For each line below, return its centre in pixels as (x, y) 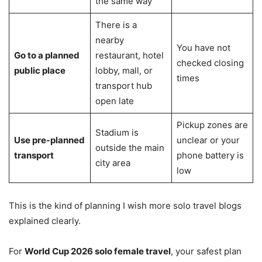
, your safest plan (206, 251)
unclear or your (208, 140)
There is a (116, 25)
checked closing (210, 63)
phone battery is (210, 155)
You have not (203, 47)
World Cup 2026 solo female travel (98, 251)
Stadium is (117, 132)
